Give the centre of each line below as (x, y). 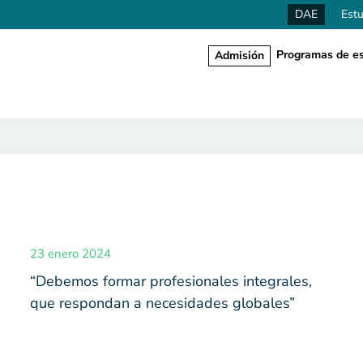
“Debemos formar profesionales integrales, (171, 282)
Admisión (239, 56)
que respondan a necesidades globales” (162, 303)
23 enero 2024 (70, 254)
